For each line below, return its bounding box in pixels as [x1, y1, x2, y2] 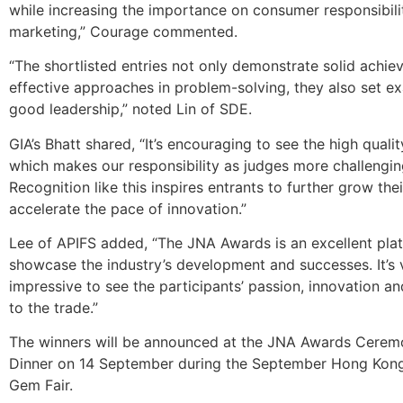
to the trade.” [9, 298, 98, 317]
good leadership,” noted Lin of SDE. [9, 100, 252, 119]
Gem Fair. [9, 376, 73, 395]
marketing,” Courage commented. [9, 22, 237, 40]
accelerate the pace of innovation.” [9, 199, 246, 218]
